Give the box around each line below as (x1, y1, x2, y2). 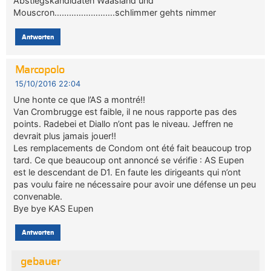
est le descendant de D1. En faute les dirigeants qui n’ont (13, 166, 241, 177)
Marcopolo (15, 65, 65, 76)
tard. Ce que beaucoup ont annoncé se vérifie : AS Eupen (13, 154, 244, 165)
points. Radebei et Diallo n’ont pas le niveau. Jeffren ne (13, 118, 233, 129)
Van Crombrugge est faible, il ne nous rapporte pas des (13, 106, 238, 117)
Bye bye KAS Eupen (13, 203, 94, 214)
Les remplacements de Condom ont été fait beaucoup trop (13, 142, 252, 153)
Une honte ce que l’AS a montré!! (13, 94, 146, 105)
